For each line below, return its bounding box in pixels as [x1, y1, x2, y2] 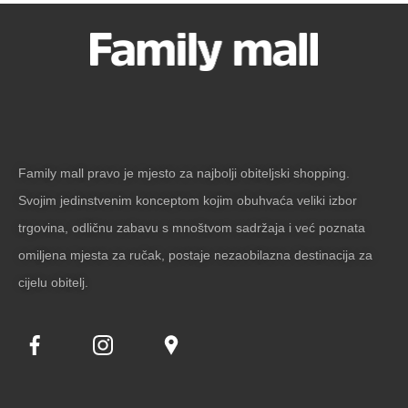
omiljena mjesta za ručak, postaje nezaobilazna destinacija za [18, 248, 372, 263]
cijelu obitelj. [18, 275, 88, 291]
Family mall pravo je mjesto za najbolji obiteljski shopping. [18, 166, 350, 181]
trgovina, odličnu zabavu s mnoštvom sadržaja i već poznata [18, 220, 365, 236]
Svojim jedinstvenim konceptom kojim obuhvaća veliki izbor [18, 193, 357, 209]
